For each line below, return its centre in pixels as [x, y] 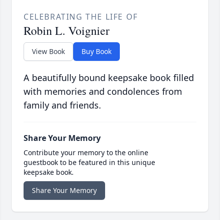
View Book [48, 52]
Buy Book [96, 52]
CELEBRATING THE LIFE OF [81, 17]
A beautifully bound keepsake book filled [109, 78]
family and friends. [62, 105]
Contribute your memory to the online [86, 153]
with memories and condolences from [103, 92]
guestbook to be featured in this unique [89, 163]
